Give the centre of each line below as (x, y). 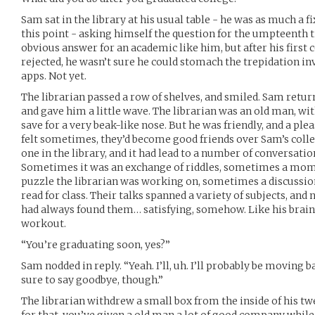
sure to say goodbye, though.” (92, 280)
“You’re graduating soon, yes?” (96, 245)
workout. (44, 224)
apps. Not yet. (54, 76)
